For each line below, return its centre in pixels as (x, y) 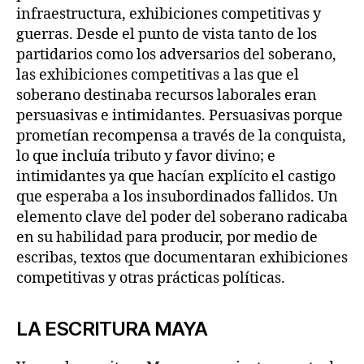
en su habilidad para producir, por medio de (167, 237)
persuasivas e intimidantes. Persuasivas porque (180, 115)
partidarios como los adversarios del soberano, (176, 54)
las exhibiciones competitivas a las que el (158, 75)
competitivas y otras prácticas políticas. (151, 278)
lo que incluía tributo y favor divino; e (146, 156)
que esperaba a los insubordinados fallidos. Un (177, 197)
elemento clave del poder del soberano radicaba (182, 217)
